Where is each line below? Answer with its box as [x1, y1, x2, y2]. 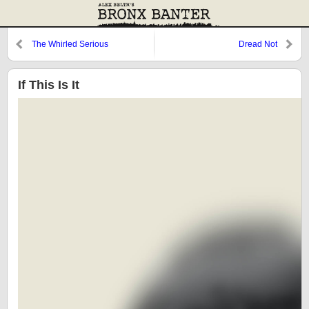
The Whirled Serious [32, 39, 108, 49]
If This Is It [18, 78, 79, 92]
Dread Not [239, 39, 277, 49]
